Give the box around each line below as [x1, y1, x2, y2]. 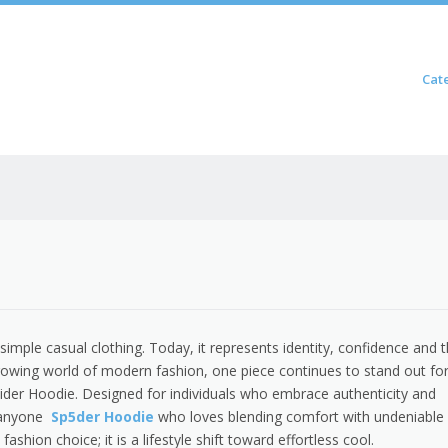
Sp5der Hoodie [51, 406, 154, 426]
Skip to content [321, 70, 416, 88]
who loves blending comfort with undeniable [158, 406, 444, 426]
